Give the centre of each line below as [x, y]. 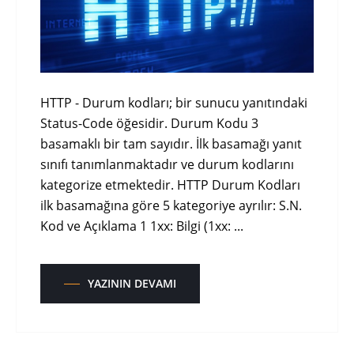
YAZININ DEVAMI [132, 284]
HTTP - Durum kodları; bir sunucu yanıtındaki [174, 103]
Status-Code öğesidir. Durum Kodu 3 [149, 124]
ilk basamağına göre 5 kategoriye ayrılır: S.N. [171, 206]
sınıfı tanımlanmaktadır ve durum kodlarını [167, 165]
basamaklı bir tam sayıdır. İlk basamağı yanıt [171, 144]
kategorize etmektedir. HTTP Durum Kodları [170, 185]
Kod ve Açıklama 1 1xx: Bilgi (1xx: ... [142, 226]
